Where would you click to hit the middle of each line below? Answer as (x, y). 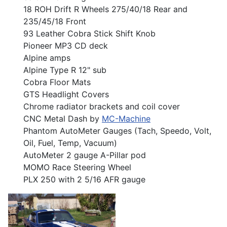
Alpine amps (47, 58)
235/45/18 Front (55, 21)
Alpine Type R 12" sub (65, 70)
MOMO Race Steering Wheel (77, 167)
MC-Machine (126, 118)
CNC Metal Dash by (63, 118)
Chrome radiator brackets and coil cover (102, 106)
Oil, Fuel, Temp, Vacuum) (70, 143)
